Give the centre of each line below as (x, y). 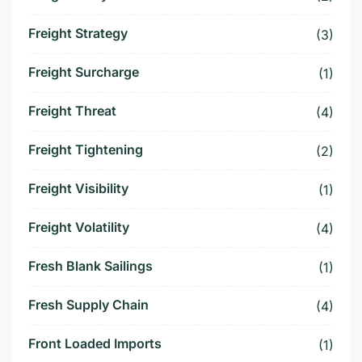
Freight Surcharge (84, 72)
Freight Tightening (86, 150)
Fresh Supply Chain (88, 305)
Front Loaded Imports (95, 344)
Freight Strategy (78, 34)
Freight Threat (72, 111)
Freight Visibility (78, 189)
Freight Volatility (79, 227)
